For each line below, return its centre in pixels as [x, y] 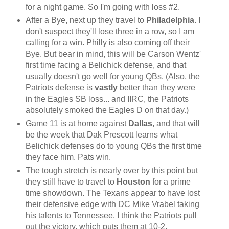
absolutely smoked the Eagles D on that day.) [107, 110]
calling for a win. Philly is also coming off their [107, 42]
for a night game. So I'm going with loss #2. [102, 7]
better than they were [156, 87]
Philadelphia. [172, 20]
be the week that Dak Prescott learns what [101, 134]
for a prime [170, 181]
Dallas [140, 123]
